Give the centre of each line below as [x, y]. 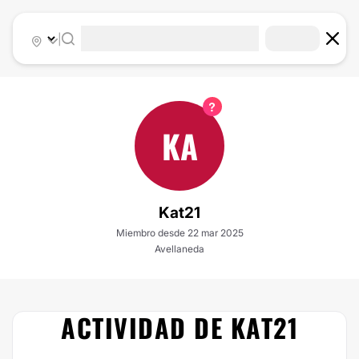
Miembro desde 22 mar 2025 [179, 233]
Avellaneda [179, 249]
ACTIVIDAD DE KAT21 [179, 327]
